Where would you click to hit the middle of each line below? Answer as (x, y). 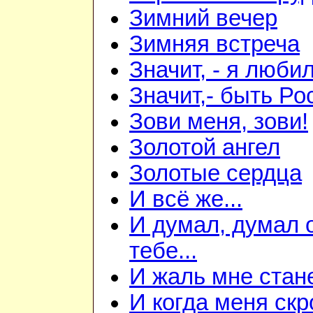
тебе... (163, 251)
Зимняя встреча (214, 44)
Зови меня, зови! (219, 122)
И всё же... (186, 199)
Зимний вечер (203, 19)
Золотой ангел (205, 148)
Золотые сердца (216, 174)
